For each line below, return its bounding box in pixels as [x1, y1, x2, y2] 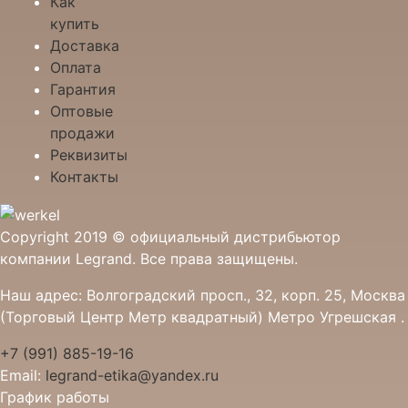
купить [50, 15, 99, 34]
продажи [50, 124, 115, 143]
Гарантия [50, 80, 116, 99]
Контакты [50, 168, 118, 187]
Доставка [50, 36, 119, 56]
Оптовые [50, 102, 113, 121]
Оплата [50, 58, 101, 77]
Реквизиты [50, 146, 127, 165]
